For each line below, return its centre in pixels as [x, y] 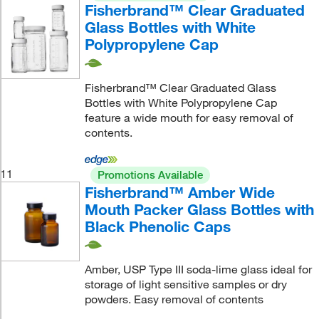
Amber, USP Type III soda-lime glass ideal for [198, 270]
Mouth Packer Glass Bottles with [199, 209]
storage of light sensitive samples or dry [185, 284]
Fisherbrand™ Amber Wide [179, 192]
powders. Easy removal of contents [174, 299]
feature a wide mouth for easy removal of [189, 117]
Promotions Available [150, 174]
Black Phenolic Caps [157, 226]
